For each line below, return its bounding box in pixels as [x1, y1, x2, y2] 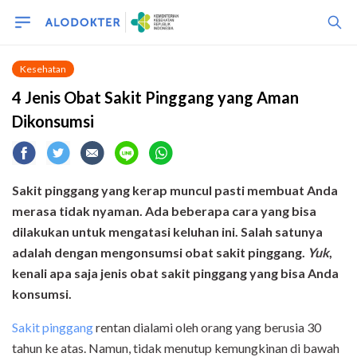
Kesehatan [20, 63, 66, 75]
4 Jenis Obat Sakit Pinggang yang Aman [12, 88, 299, 107]
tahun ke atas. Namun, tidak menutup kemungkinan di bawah [12, 340, 339, 355]
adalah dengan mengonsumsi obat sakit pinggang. [12, 245, 308, 260]
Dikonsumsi [12, 112, 94, 131]
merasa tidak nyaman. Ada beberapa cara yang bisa [12, 203, 316, 218]
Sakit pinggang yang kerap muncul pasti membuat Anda [12, 182, 338, 198]
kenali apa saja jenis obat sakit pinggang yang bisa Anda [12, 265, 339, 280]
